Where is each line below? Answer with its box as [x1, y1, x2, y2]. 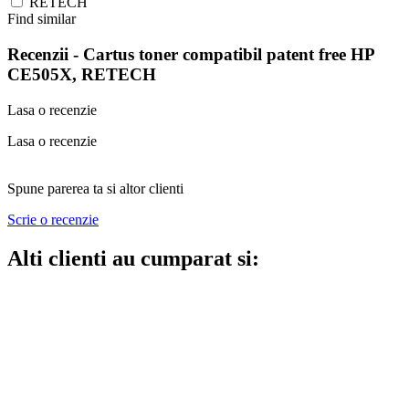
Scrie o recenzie [7, 211, 99, 227]
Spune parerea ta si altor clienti [7, 180, 184, 196]
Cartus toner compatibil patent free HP [83, 44, 374, 64]
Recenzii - [7, 44, 83, 64]
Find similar [7, 11, 76, 27]
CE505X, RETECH [7, 64, 156, 84]
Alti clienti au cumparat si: [7, 246, 259, 270]
